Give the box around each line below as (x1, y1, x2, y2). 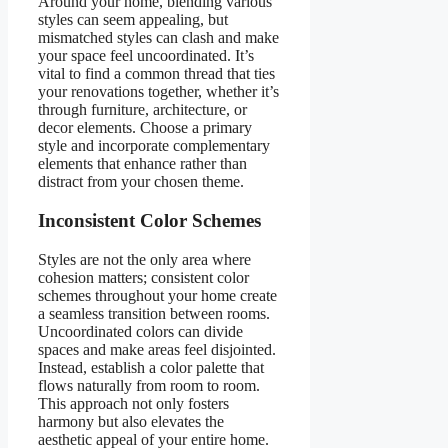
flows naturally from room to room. (38, 376, 260, 394)
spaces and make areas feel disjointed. (38, 340, 276, 358)
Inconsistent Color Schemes (38, 209, 261, 231)
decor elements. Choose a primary (38, 119, 252, 137)
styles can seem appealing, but (38, 11, 228, 29)
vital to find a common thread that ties (38, 65, 275, 83)
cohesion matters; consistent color (38, 268, 249, 286)
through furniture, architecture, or (38, 101, 247, 119)
